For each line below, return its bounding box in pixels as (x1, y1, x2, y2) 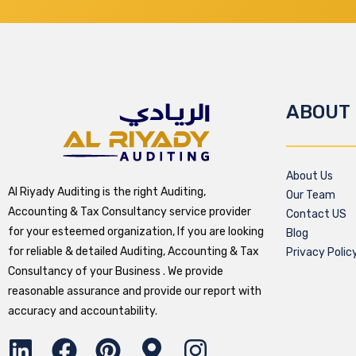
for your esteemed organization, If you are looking (8, 224, 264, 238)
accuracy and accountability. (8, 304, 157, 318)
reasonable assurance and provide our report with (8, 284, 261, 298)
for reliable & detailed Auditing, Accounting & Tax (8, 244, 259, 258)
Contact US (286, 207, 346, 221)
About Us (286, 168, 333, 183)
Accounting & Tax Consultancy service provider (8, 204, 251, 219)
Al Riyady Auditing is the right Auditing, (8, 184, 206, 199)
